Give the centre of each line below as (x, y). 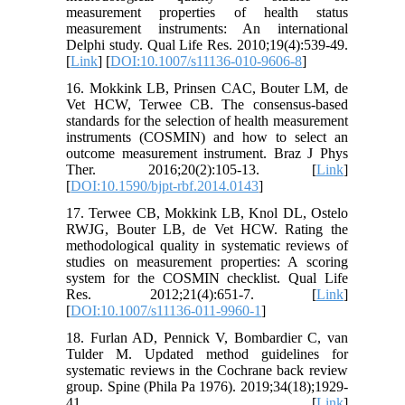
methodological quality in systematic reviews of (207, 245)
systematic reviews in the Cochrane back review (207, 370)
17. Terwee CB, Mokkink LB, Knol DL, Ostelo (207, 212)
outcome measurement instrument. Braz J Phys (207, 153)
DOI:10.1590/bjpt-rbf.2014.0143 (165, 185)
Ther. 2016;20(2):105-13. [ (191, 169)
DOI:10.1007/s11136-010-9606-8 (207, 61)
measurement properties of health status (207, 12)
